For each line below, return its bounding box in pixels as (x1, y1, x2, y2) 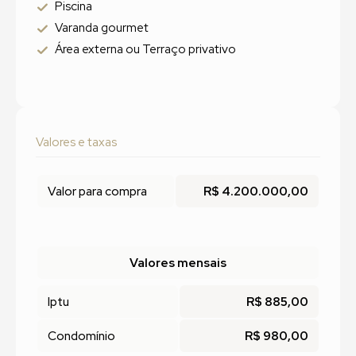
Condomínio (47, 327, 115, 345)
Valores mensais (130, 254, 226, 272)
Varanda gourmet (55, 19, 149, 37)
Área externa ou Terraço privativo (55, 41, 236, 58)
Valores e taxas (36, 133, 117, 151)
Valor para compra (47, 183, 147, 200)
